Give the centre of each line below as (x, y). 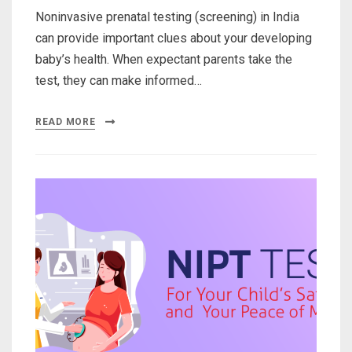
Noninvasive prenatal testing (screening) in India (167, 16)
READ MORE (66, 121)
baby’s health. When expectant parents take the (164, 59)
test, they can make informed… (119, 80)
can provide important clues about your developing (174, 38)
